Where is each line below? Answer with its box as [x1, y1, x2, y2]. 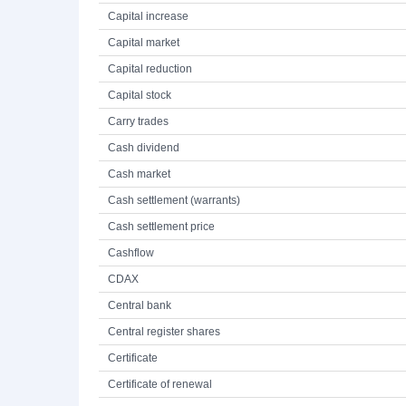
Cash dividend [108, 141, 179, 154]
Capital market [108, 36, 179, 49]
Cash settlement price [108, 220, 215, 233]
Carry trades [108, 115, 169, 128]
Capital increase [108, 10, 188, 23]
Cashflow [108, 246, 154, 259]
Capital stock [108, 89, 171, 101]
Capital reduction [108, 63, 192, 75]
